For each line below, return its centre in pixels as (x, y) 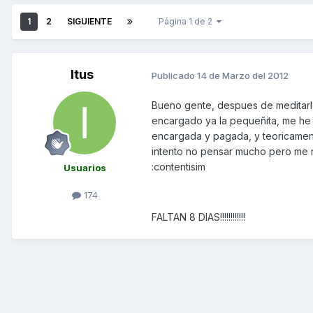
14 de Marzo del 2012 (243, 75)
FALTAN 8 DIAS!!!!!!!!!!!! (198, 217)
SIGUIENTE (89, 22)
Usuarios (85, 168)
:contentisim (179, 167)
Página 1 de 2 (188, 22)
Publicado (174, 75)
